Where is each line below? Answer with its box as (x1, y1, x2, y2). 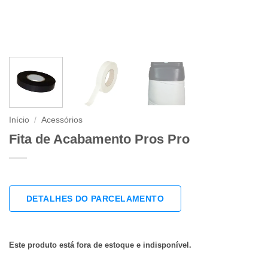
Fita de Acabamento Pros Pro (9, 131, 190, 147)
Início (9, 115, 29, 124)
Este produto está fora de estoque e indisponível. (9, 240, 191, 249)
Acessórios (41, 115, 83, 124)
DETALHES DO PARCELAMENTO (26, 193, 165, 203)
